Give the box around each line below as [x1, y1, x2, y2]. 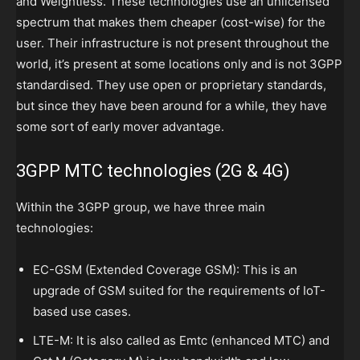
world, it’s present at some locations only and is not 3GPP [16, 56, 342, 72]
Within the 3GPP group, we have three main [16, 199, 265, 215]
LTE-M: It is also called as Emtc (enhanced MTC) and [33, 333, 329, 349]
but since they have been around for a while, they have [16, 98, 327, 114]
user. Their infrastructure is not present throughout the [16, 35, 329, 51]
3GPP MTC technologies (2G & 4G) [16, 161, 290, 182]
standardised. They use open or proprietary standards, [16, 77, 326, 93]
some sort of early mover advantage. [16, 119, 224, 135]
